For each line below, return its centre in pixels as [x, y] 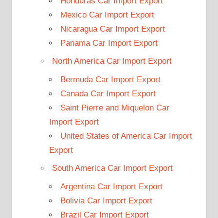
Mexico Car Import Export [107, 15]
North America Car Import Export [112, 61]
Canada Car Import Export [108, 93]
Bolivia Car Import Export [106, 200]
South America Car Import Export [112, 168]
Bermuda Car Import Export [110, 79]
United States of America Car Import [126, 136]
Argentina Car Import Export [111, 186]
